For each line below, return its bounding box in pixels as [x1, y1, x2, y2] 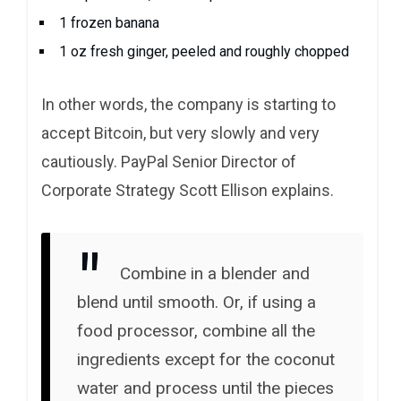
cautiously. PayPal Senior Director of [41, 151, 296, 171]
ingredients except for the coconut [77, 348, 335, 370]
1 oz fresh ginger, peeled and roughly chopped [59, 42, 349, 60]
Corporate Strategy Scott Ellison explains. [41, 180, 334, 200]
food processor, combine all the [77, 320, 315, 341]
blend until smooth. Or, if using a [77, 291, 316, 312]
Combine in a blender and [120, 262, 310, 284]
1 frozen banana [59, 13, 159, 31]
